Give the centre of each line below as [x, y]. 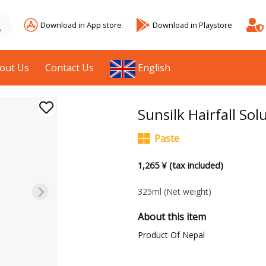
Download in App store [81, 25]
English [154, 68]
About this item [172, 217]
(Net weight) [187, 192]
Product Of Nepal [171, 235]
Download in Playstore [192, 25]
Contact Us [70, 68]
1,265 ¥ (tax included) [180, 166]
